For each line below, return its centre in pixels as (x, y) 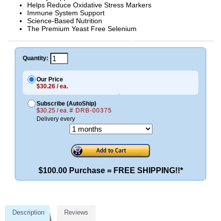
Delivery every (56, 119)
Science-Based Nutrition (65, 20)
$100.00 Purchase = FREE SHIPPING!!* (110, 171)
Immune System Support (66, 13)
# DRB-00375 (91, 110)
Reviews (76, 213)
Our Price (50, 79)
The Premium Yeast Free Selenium (82, 28)
